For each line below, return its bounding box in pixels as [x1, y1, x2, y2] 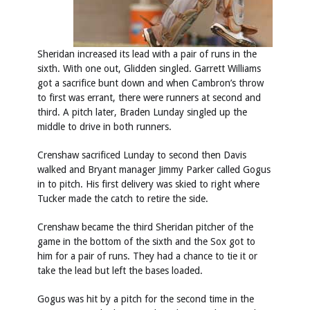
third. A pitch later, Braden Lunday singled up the [37, 106, 247, 118]
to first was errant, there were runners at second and [37, 91, 261, 103]
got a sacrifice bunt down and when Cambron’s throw [37, 77, 264, 89]
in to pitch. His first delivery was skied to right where [37, 178, 259, 190]
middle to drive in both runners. [37, 120, 172, 132]
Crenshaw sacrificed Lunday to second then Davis [37, 149, 246, 161]
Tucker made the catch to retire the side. [37, 192, 208, 204]
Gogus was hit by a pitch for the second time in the [37, 293, 254, 304]
